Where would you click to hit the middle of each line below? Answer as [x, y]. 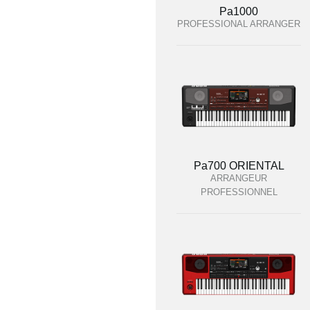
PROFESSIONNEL [239, 192]
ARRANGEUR [239, 178]
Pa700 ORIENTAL [239, 166]
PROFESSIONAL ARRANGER [239, 24]
